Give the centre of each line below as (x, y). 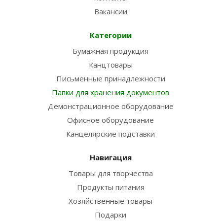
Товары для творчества (110, 173)
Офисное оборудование (110, 120)
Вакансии (110, 11)
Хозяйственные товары (110, 201)
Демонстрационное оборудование (110, 106)
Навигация (110, 157)
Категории (110, 35)
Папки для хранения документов (110, 92)
